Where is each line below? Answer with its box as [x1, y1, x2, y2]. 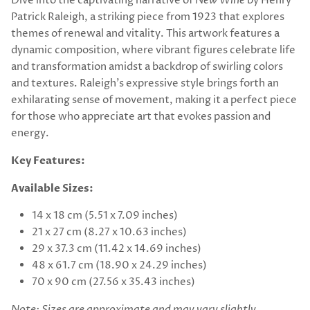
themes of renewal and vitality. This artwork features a [11, 26, 280, 42]
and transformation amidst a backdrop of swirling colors [11, 60, 283, 75]
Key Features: [11, 154, 85, 168]
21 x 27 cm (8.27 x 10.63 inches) [32, 225, 187, 240]
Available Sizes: [11, 181, 93, 196]
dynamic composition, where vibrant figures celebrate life [11, 43, 295, 58]
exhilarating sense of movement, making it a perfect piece [11, 93, 297, 108]
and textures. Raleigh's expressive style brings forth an [11, 76, 279, 91]
